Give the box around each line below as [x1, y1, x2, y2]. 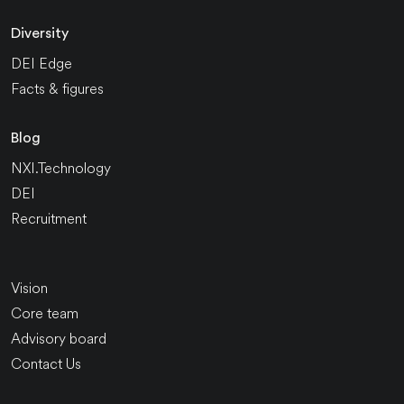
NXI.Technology [11, 157, 111, 179]
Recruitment [11, 207, 87, 229]
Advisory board [11, 327, 106, 349]
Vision [11, 277, 48, 298]
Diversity [11, 25, 69, 41]
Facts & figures [11, 78, 104, 99]
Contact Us [11, 353, 81, 374]
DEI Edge [11, 52, 72, 74]
